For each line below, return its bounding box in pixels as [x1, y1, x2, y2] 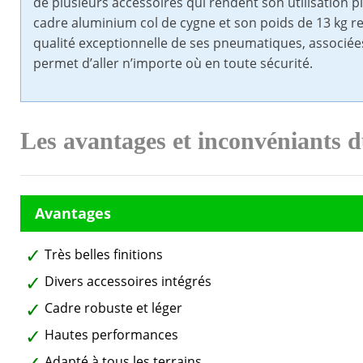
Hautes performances [45, 326, 178, 344]
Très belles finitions [45, 246, 163, 264]
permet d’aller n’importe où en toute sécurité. [33, 54, 313, 73]
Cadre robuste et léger [45, 299, 182, 318]
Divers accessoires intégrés [45, 272, 211, 291]
